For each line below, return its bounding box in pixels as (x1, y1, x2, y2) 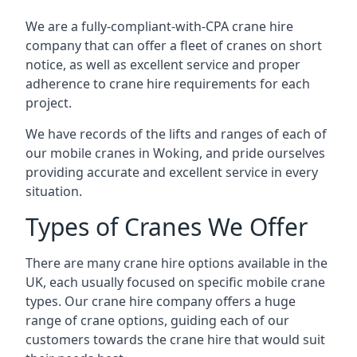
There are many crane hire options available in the (25, 254, 328, 272)
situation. (25, 182, 82, 200)
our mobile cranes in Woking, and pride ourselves (25, 144, 325, 162)
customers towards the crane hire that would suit (25, 331, 325, 348)
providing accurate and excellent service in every (25, 163, 318, 181)
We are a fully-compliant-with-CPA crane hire (25, 18, 293, 35)
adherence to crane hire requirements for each (25, 75, 310, 92)
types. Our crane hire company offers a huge (25, 292, 296, 310)
